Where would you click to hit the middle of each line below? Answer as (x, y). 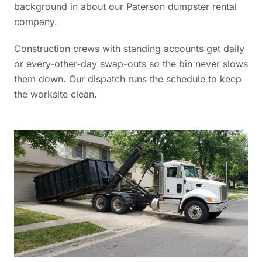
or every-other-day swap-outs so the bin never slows (131, 63)
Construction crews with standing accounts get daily (129, 48)
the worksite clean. (56, 94)
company (34, 21)
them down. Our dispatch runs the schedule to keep (128, 79)
